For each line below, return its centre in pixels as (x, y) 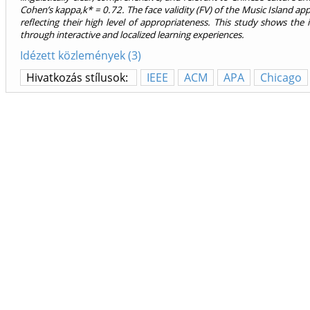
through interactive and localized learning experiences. (132, 35)
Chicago (281, 78)
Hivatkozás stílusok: (79, 78)
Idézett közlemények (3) (81, 56)
